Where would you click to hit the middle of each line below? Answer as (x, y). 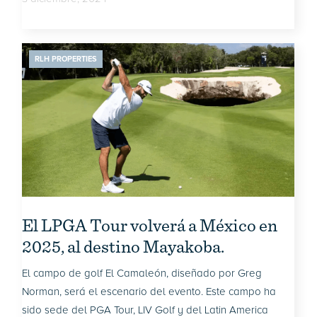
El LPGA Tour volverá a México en (150, 225)
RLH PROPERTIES (66, 59)
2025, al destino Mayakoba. (123, 246)
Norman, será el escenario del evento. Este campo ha (149, 291)
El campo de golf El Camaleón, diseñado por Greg (142, 273)
